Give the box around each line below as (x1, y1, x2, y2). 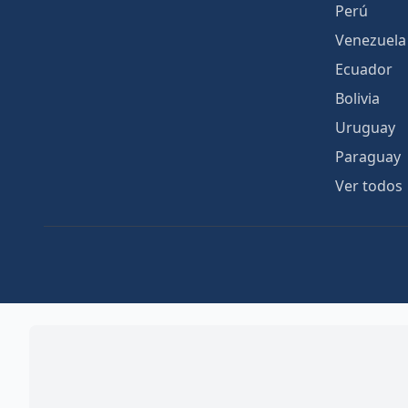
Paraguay (335, 147, 401, 167)
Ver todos (335, 176, 403, 196)
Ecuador (335, 59, 393, 79)
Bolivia (335, 88, 380, 108)
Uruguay (335, 117, 395, 138)
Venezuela (335, 30, 406, 50)
